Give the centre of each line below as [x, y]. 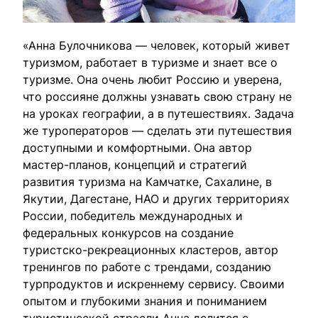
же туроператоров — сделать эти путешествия [157, 131]
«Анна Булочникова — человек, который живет [157, 45]
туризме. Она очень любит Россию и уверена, [152, 79]
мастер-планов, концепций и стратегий [135, 165]
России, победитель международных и [133, 216]
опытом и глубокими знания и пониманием [145, 301]
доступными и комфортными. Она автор [137, 148]
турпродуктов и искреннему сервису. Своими [154, 284]
